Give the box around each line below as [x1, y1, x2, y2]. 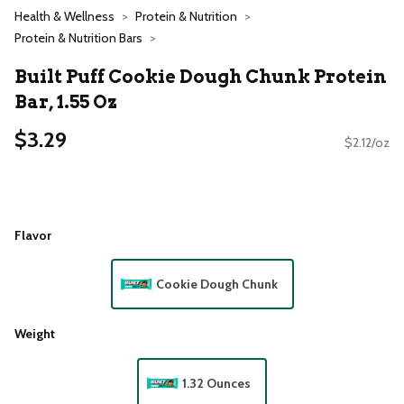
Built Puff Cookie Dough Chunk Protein [14, 65, 387, 87]
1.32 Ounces [182, 374, 251, 391]
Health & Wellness [14, 8, 115, 24]
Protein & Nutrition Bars [14, 30, 142, 46]
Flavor [14, 226, 51, 243]
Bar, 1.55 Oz [14, 90, 117, 113]
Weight [14, 326, 55, 343]
